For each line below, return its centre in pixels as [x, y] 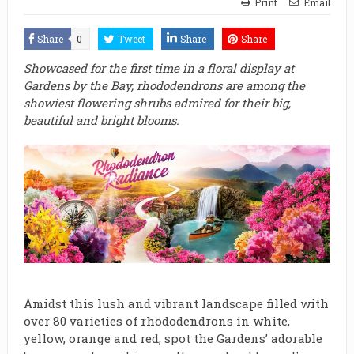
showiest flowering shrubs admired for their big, [157, 103]
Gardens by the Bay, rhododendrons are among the [164, 85]
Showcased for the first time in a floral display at [158, 68]
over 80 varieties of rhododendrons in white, [156, 321]
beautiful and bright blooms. [101, 120]
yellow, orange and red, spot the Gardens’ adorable [173, 339]
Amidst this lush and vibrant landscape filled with [176, 304]
